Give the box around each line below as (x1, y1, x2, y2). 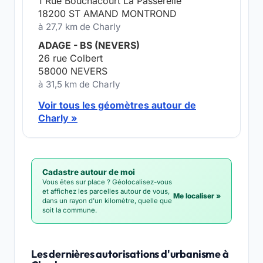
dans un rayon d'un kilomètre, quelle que (42, 197, 172, 205)
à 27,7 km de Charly (38, 21, 121, 32)
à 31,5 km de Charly (38, 79, 120, 90)
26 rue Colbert (38, 52, 103, 64)
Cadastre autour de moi (42, 167, 135, 177)
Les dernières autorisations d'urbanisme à (31, 247, 229, 261)
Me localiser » (173, 191, 221, 200)
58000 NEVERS (38, 65, 107, 77)
